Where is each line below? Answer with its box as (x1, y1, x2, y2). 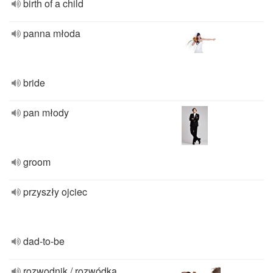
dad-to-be (23, 234, 65, 248)
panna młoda (23, 26, 80, 40)
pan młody (23, 105, 69, 119)
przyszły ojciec (23, 185, 87, 199)
